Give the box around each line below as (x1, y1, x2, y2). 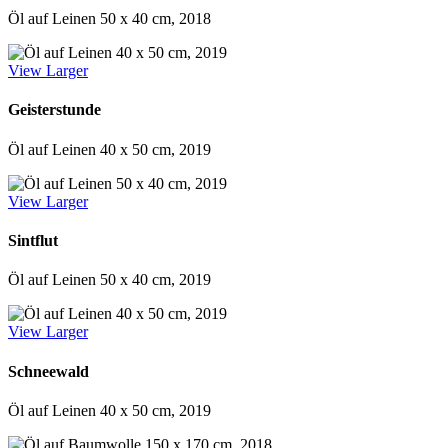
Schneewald (8, 362, 89, 380)
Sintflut (8, 231, 58, 249)
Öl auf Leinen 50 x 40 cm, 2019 (8, 271, 211, 289)
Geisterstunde (8, 101, 101, 119)
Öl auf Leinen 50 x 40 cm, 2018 (8, 10, 211, 28)
